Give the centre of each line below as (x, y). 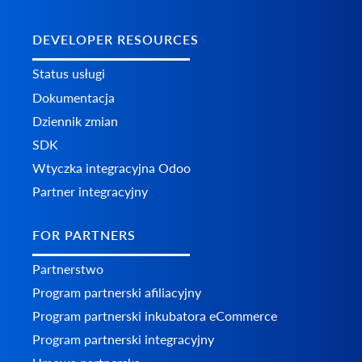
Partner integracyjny (90, 191)
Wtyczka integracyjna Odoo (112, 167)
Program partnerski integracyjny (123, 339)
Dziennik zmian (75, 120)
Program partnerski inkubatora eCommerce (155, 316)
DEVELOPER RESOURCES (116, 39)
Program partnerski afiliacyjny (117, 293)
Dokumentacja (74, 97)
